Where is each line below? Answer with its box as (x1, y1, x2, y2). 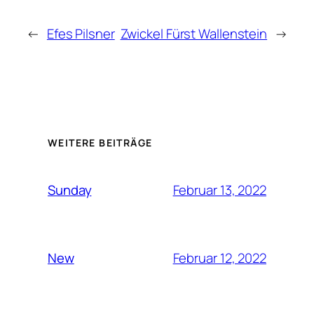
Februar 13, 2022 (172, 180, 266, 199)
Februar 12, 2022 (172, 248, 266, 267)
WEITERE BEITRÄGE (48, 136, 153, 150)
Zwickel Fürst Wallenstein (120, 24, 268, 43)
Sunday (48, 181, 92, 200)
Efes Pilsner (46, 24, 115, 43)
